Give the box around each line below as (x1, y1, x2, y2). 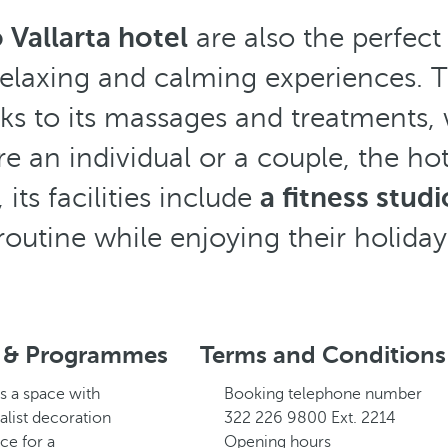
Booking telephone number (224, 385, 422, 403)
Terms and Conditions (200, 341, 446, 369)
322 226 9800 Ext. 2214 (224, 409, 396, 427)
